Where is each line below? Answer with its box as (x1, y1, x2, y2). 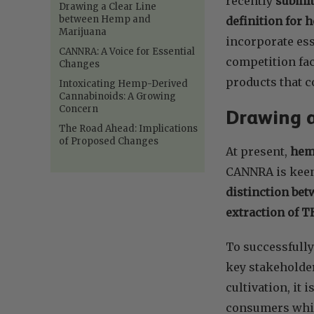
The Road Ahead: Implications (59, 122, 198, 135)
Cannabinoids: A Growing (59, 90, 176, 102)
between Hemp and (59, 13, 151, 25)
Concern (59, 102, 98, 115)
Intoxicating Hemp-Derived (59, 77, 188, 90)
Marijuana (59, 25, 107, 38)
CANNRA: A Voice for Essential (59, 45, 195, 57)
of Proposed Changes (59, 135, 158, 147)
